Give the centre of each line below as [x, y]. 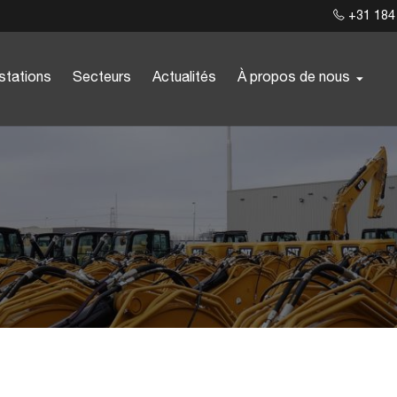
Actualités [184, 78]
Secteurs [102, 78]
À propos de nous [294, 78]
